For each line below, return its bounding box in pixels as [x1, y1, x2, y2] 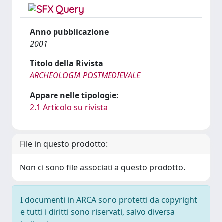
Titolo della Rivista [30, 58, 103, 69]
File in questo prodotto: [20, 138, 108, 149]
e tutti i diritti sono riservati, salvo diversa [20, 206, 175, 217]
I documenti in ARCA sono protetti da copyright [20, 194, 197, 205]
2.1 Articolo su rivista [30, 102, 108, 112]
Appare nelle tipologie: [30, 90, 119, 101]
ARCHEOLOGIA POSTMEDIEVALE [30, 70, 140, 81]
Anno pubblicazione [30, 26, 109, 37]
